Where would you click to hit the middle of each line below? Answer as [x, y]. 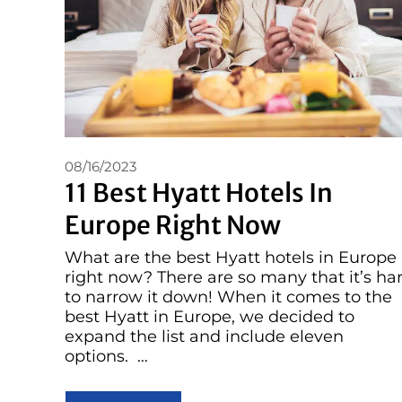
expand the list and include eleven [204, 337]
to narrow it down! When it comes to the [228, 297]
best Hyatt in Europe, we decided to [210, 317]
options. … [106, 357]
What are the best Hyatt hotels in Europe [231, 258]
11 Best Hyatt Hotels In [199, 193]
